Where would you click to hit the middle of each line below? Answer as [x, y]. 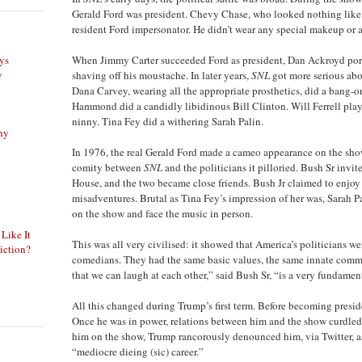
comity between [108, 167]
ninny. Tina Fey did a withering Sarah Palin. [168, 121]
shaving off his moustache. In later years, [162, 75]
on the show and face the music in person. [162, 213]
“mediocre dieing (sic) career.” [138, 351]
